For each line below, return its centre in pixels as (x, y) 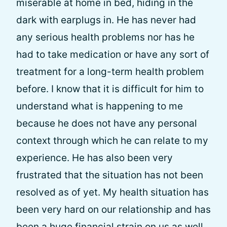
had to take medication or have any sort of (113, 54)
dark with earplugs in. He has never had (106, 20)
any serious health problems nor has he (105, 37)
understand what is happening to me (100, 106)
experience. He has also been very (94, 158)
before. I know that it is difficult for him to (110, 89)
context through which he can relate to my (112, 141)
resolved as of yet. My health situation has (112, 192)
